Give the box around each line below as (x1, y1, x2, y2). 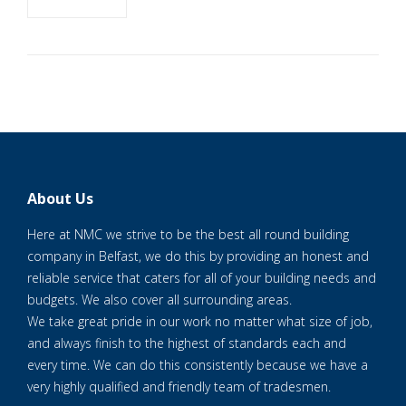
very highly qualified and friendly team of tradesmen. (27, 378, 331, 395)
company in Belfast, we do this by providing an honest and (27, 247, 369, 265)
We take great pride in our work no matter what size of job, (27, 313, 372, 330)
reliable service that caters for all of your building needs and (27, 269, 376, 286)
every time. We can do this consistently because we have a (27, 356, 368, 373)
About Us (27, 188, 93, 208)
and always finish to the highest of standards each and (27, 334, 346, 352)
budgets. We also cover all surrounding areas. (27, 291, 292, 308)
